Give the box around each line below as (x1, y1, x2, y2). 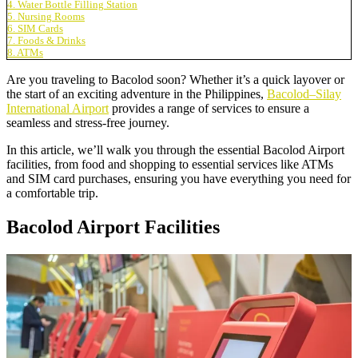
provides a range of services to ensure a (109, 101, 309, 115)
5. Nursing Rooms (7, 10, 85, 22)
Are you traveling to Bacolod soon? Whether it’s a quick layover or (6, 72, 344, 86)
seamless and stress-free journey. (6, 115, 169, 129)
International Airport (6, 101, 109, 115)
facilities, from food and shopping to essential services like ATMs (6, 157, 333, 171)
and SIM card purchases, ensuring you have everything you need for (6, 171, 351, 185)
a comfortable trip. (6, 185, 98, 200)
